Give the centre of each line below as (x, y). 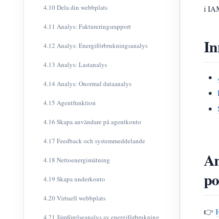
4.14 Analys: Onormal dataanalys (88, 84)
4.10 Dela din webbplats (76, 7)
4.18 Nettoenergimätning (77, 160)
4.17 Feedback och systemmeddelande (94, 141)
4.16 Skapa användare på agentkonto (92, 122)
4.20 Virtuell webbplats (75, 198)
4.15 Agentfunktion (70, 103)
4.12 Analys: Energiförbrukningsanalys (96, 45)
